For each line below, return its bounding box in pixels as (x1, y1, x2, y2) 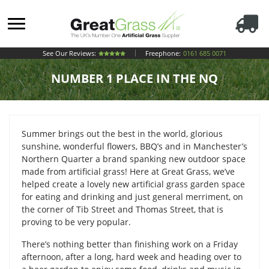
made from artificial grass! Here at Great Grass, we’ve (22, 166, 235, 177)
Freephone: (145, 49, 181, 58)
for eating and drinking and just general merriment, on (22, 191, 243, 202)
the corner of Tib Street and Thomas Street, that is (22, 204, 223, 215)
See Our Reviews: (43, 49, 96, 58)
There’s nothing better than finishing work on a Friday (22, 238, 238, 250)
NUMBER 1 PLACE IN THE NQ (51, 70, 218, 86)
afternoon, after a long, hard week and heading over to (22, 251, 241, 262)
